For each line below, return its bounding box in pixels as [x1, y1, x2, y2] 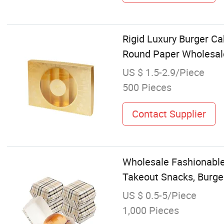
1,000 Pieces [122, 203, 179, 217]
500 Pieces [122, 80, 171, 94]
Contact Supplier [131, 106, 206, 120]
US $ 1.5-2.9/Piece [122, 65, 204, 79]
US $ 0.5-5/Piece [122, 188, 196, 202]
